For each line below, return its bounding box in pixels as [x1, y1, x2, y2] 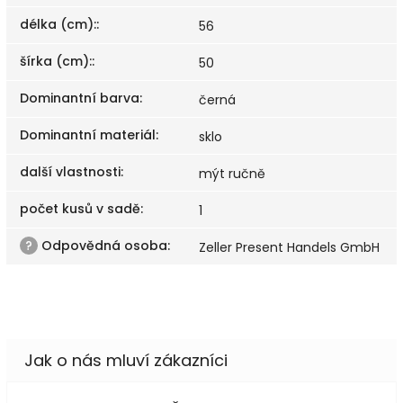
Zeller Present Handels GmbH [199, 237, 380, 256]
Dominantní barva [20, 88, 139, 107]
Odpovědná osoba [38, 236, 167, 255]
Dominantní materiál [20, 125, 156, 144]
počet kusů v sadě [20, 199, 140, 218]
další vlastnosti [20, 162, 121, 181]
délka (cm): [20, 14, 96, 33]
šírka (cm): [20, 51, 92, 70]
